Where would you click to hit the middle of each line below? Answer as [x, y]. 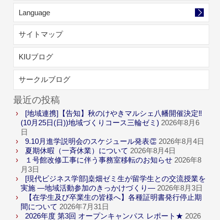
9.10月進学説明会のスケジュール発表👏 [91, 141]
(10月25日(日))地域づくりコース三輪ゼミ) [90, 123]
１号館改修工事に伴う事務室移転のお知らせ [99, 160]
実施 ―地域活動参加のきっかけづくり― [88, 188]
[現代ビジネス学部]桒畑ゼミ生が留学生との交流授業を [116, 179]
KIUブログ [36, 57]
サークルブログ [45, 79]
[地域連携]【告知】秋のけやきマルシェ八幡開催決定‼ [114, 113]
